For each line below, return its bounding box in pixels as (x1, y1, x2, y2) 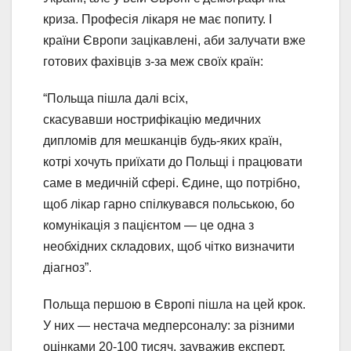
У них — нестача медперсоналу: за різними (43, 319, 295, 333)
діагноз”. (43, 261, 92, 275)
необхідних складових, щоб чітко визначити (43, 240, 295, 254)
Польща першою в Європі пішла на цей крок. (43, 298, 306, 312)
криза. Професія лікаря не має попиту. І (43, 13, 272, 27)
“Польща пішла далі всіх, (43, 92, 188, 106)
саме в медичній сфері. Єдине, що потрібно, (43, 176, 300, 190)
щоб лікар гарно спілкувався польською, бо (43, 197, 295, 212)
